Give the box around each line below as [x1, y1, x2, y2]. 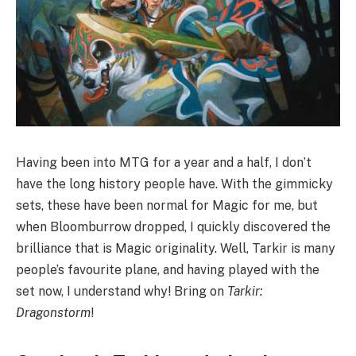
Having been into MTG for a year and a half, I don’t [16, 154, 311, 170]
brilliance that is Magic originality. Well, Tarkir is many [16, 240, 335, 256]
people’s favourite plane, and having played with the [16, 261, 319, 277]
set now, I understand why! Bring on [16, 283, 227, 299]
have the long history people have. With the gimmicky [16, 176, 333, 192]
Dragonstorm [16, 304, 91, 320]
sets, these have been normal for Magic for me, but [16, 197, 318, 213]
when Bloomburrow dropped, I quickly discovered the [16, 219, 331, 234]
